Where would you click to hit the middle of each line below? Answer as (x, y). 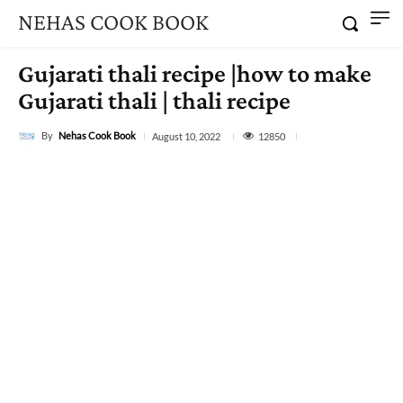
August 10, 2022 (186, 137)
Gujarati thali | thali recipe (154, 100)
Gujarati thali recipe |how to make (195, 73)
